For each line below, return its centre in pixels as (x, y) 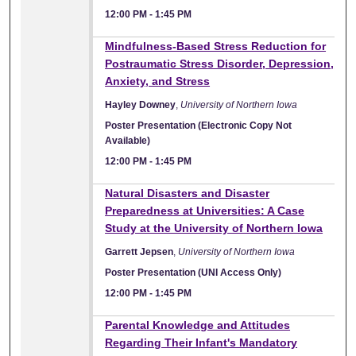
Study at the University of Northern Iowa (214, 228)
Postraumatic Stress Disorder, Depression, (220, 63)
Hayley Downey (141, 104)
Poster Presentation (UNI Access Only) (193, 272)
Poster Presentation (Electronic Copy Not (199, 125)
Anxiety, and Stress (158, 81)
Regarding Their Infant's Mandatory (201, 342)
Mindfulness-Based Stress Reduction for (216, 46)
